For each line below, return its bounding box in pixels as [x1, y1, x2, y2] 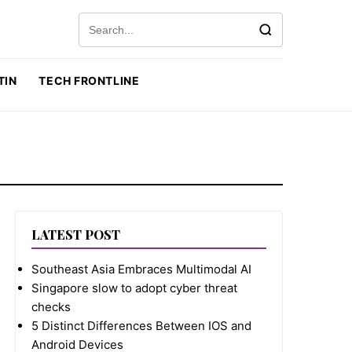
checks [31, 299, 71, 314]
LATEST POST [31, 226, 121, 243]
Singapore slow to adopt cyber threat [31, 280, 238, 295]
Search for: [78, 13, 139, 28]
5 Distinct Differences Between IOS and [31, 318, 252, 333]
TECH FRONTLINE [38, 74, 140, 87]
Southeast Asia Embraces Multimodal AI [31, 262, 252, 277]
